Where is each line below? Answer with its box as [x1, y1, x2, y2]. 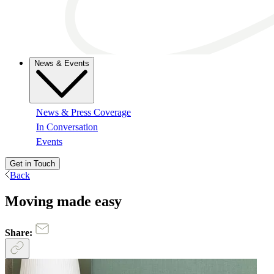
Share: [5, 228, 35, 239]
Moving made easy [5, 193, 122, 209]
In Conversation [36, 121, 98, 132]
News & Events [34, 59, 89, 68]
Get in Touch [10, 158, 55, 168]
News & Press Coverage [36, 106, 131, 117]
